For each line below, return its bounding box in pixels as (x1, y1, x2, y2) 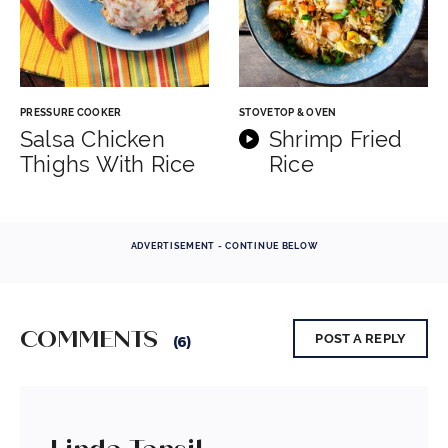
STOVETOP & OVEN (239, 107, 337, 119)
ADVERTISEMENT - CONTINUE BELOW (130, 241, 318, 252)
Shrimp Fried (269, 126, 403, 153)
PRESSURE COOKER (20, 107, 122, 119)
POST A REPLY (315, 331, 406, 347)
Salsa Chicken (20, 126, 165, 153)
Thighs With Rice (20, 151, 196, 178)
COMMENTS (20, 324, 163, 355)
